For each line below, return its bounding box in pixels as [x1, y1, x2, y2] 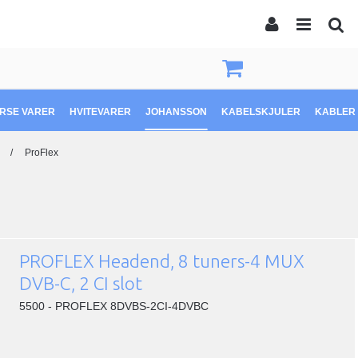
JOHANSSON [145, 106, 207, 118]
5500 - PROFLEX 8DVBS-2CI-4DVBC [19, 299, 209, 312]
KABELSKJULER [221, 106, 300, 118]
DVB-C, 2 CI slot [19, 272, 143, 293]
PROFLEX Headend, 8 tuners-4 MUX [19, 250, 305, 271]
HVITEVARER [70, 106, 131, 118]
